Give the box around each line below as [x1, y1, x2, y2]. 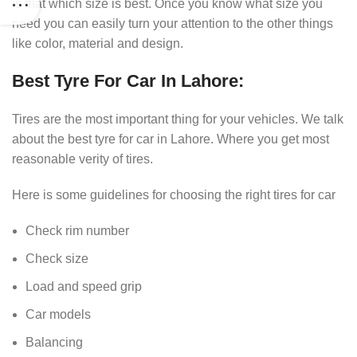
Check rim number [25, 223, 129, 237]
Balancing [25, 335, 83, 349]
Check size [25, 251, 88, 265]
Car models [25, 307, 91, 321]
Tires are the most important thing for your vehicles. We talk [12, 112, 343, 126]
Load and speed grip [25, 279, 142, 293]
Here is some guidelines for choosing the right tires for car [12, 187, 335, 202]
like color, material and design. [12, 36, 183, 50]
